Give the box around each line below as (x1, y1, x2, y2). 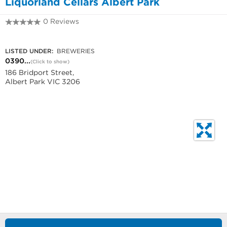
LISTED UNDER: (5, 48, 53, 54)
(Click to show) (30, 59, 69, 64)
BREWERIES (55, 48, 95, 54)
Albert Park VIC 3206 (5, 78, 80, 86)
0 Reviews (43, 17, 79, 25)
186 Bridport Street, (5, 68, 74, 77)
